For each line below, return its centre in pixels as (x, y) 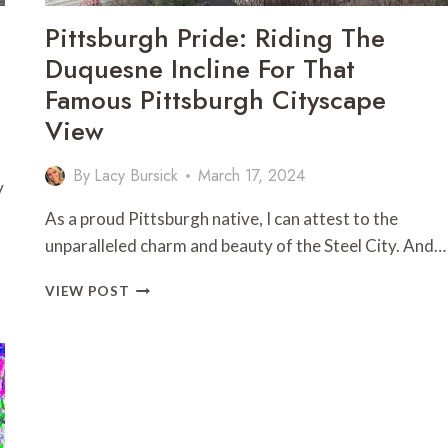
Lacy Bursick (135, 176)
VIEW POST (87, 291)
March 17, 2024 (251, 176)
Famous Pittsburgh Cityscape (216, 100)
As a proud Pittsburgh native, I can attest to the (222, 219)
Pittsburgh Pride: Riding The (215, 38)
